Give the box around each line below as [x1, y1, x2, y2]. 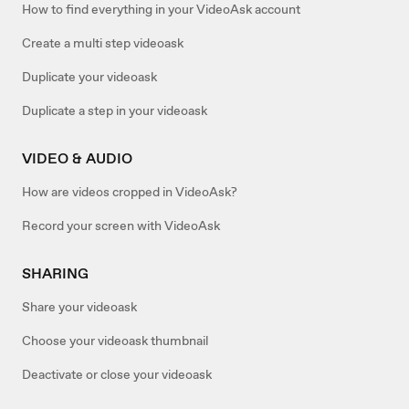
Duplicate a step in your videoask [22, 101, 207, 119]
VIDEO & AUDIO [22, 148, 132, 168]
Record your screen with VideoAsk [22, 216, 220, 234]
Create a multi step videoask [22, 34, 184, 51]
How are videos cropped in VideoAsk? [22, 183, 237, 200]
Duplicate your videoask [22, 68, 157, 85]
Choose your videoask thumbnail [22, 331, 208, 349]
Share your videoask [22, 298, 137, 315]
